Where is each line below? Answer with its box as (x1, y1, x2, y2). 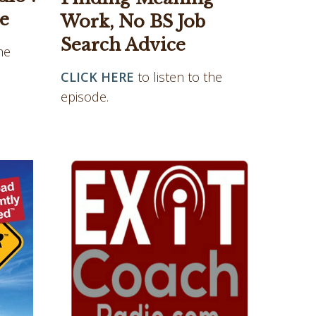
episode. (61, 87, 109, 105)
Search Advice (61, 34, 190, 55)
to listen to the (134, 68, 222, 85)
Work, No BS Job (61, 11, 205, 32)
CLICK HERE (61, 68, 134, 85)
